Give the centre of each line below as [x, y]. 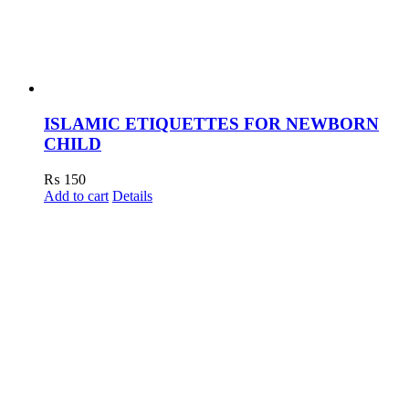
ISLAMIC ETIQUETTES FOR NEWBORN [211, 124]
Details [132, 195]
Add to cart [76, 195]
